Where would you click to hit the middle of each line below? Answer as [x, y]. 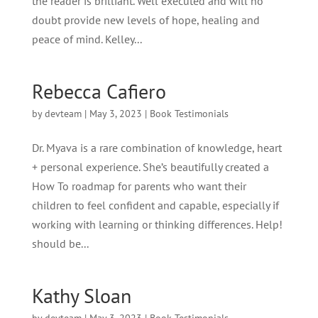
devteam [63, 114]
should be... [60, 243]
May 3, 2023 [115, 114]
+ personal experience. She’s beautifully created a [150, 167]
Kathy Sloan [81, 296]
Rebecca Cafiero [99, 91]
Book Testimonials [189, 114]
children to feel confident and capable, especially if [155, 205]
